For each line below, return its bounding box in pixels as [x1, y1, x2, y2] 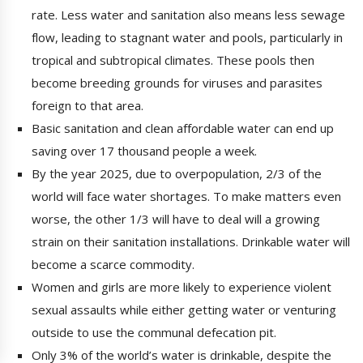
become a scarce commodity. [32, 256, 194, 273]
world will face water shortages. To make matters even [32, 188, 341, 205]
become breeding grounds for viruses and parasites [32, 75, 322, 92]
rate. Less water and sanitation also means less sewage [32, 6, 345, 23]
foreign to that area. [32, 97, 143, 114]
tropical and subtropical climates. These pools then [32, 52, 314, 69]
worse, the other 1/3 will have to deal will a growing [32, 211, 320, 228]
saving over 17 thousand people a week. [32, 143, 257, 160]
